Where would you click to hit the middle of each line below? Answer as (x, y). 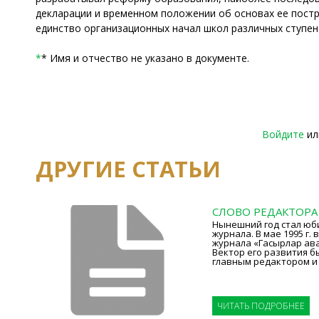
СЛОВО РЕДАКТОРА (265, 211)
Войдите (283, 134)
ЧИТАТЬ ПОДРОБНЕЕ (261, 305)
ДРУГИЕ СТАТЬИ (128, 168)
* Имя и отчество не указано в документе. (145, 58)
